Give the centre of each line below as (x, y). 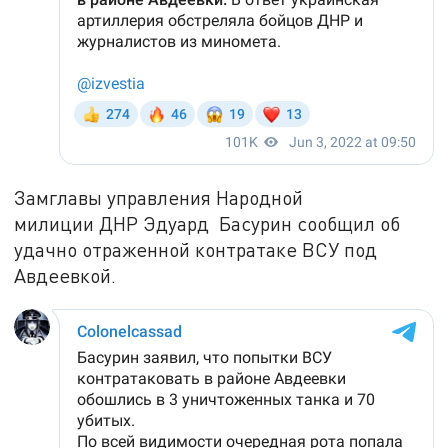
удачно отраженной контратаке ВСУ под (196, 249)
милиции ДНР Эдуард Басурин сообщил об (207, 223)
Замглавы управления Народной (159, 197)
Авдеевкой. (65, 275)
